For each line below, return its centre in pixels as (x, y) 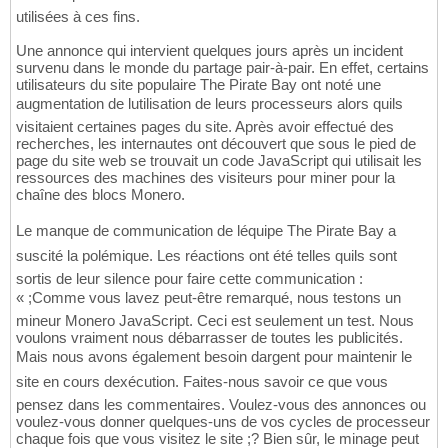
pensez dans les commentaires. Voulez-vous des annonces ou (221, 405)
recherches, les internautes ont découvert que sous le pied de (216, 144)
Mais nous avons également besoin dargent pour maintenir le (214, 357)
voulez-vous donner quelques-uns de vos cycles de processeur (223, 422)
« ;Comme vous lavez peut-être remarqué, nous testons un (208, 298)
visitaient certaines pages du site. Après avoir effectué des (205, 127)
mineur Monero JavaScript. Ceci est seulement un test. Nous (215, 321)
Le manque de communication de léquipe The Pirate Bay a (206, 231)
